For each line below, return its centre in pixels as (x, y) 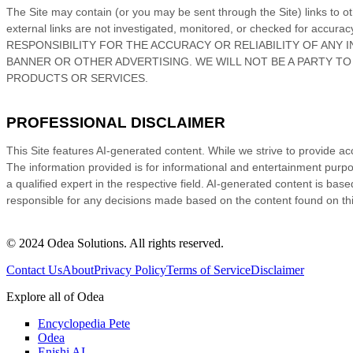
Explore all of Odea (55, 297)
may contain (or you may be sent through (154, 11)
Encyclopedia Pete (84, 324)
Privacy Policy (130, 270)
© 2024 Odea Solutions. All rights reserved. (115, 243)
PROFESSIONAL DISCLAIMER (116, 122)
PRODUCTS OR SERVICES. (77, 78)
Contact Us (34, 270)
